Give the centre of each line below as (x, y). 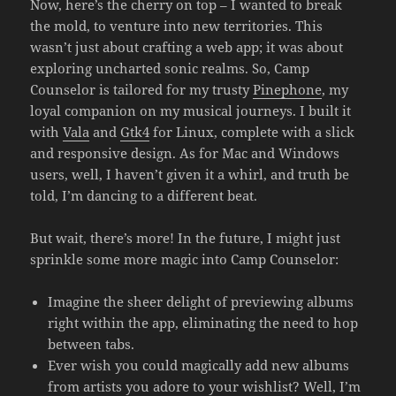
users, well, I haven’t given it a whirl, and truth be (190, 174)
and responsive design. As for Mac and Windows (185, 152)
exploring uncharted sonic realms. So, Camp (170, 68)
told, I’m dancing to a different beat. (144, 195)
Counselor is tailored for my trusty (142, 89)
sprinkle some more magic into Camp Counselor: (185, 259)
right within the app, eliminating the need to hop (203, 322)
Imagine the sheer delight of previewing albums (201, 301)
